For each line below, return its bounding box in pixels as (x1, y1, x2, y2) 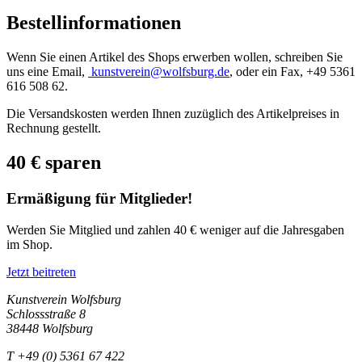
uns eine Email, (6, 65, 88, 79)
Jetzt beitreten (6, 264, 76, 279)
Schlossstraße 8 (6, 306, 86, 321)
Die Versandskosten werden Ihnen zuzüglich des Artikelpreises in (6, 107, 339, 121)
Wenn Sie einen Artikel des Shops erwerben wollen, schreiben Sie (6, 50, 343, 65)
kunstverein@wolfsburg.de (91, 65, 229, 79)
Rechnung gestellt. (6, 121, 101, 136)
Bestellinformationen (6, 12, 181, 34)
